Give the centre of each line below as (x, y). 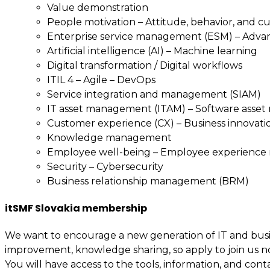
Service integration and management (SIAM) (154, 94)
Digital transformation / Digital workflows (145, 65)
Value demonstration (98, 7)
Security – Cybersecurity (105, 166)
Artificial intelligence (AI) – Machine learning (152, 51)
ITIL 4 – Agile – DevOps (101, 80)
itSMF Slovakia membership (76, 208)
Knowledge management (109, 137)
